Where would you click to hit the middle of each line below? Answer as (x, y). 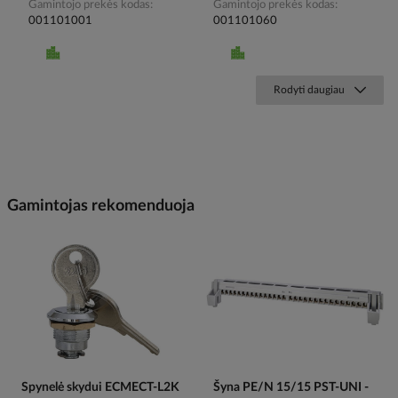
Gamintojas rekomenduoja (101, 207)
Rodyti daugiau (309, 90)
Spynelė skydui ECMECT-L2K (100, 387)
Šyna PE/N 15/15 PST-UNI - (291, 387)
